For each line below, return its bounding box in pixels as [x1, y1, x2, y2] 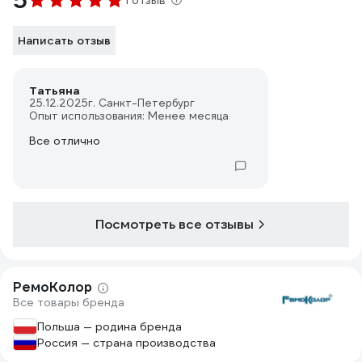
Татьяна [29, 83, 80, 98]
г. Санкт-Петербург [88, 96, 195, 110]
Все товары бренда [13, 295, 124, 309]
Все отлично [29, 133, 100, 148]
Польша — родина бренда [37, 319, 182, 334]
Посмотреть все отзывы [95, 216, 254, 233]
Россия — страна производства [37, 335, 216, 350]
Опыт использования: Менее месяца [29, 109, 229, 123]
